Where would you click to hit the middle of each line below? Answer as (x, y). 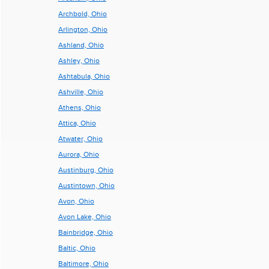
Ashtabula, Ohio (84, 76)
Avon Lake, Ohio (85, 217)
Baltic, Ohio (77, 248)
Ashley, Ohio (79, 61)
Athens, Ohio (80, 107)
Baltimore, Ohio (83, 264)
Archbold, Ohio (83, 14)
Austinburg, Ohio (86, 170)
